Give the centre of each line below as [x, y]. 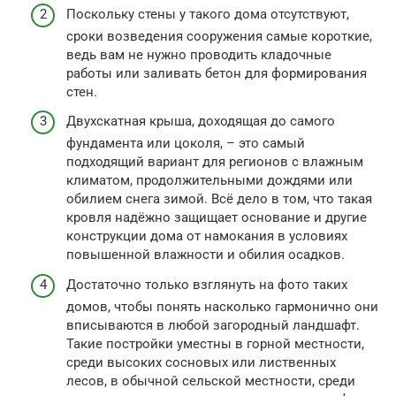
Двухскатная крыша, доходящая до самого [201, 122]
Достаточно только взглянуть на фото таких [207, 284]
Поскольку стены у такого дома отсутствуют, [208, 14]
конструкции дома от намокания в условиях [207, 236]
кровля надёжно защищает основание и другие [217, 218]
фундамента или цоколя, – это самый [186, 144]
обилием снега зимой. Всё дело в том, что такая [219, 199]
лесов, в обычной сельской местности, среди [211, 381]
